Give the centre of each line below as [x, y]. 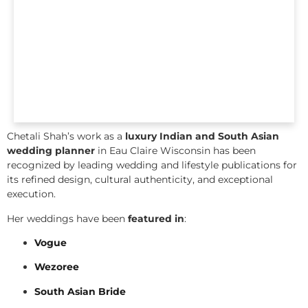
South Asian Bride [80, 291]
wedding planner [51, 151]
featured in [156, 218]
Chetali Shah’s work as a [66, 136]
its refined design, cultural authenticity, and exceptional [140, 180]
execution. [31, 194]
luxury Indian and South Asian [202, 136]
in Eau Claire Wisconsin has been [175, 151]
